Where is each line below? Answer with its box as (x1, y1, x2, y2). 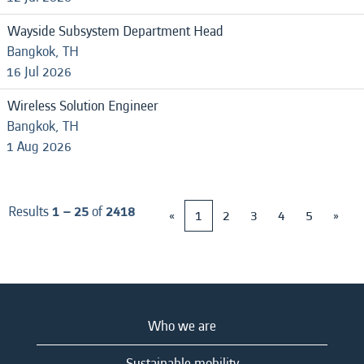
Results (8, 201, 52, 222)
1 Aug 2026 (6, 136, 71, 157)
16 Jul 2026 (6, 62, 71, 82)
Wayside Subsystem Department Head (7, 21, 223, 41)
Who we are (148, 316, 216, 336)
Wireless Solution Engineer (7, 96, 158, 116)
